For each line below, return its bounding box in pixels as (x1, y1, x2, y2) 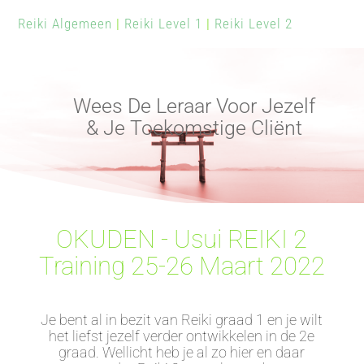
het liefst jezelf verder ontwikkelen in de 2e (49, 327, 315, 344)
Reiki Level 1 (124, 15, 203, 32)
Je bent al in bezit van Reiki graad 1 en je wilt (41, 310, 323, 328)
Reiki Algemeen (18, 15, 113, 32)
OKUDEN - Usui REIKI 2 (56, 223, 308, 254)
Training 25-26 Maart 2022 (38, 250, 325, 281)
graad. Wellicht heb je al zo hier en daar (58, 343, 305, 361)
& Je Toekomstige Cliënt (86, 116, 303, 140)
